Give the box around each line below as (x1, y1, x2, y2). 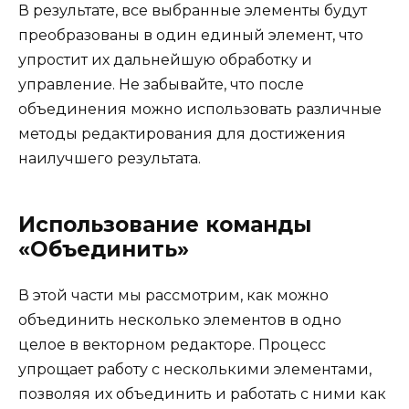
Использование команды (18, 211, 311, 237)
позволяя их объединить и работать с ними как (18, 384, 386, 403)
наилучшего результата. (18, 149, 201, 167)
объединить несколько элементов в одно (18, 310, 341, 329)
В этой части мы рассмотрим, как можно (18, 286, 329, 304)
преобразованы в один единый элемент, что (18, 26, 363, 44)
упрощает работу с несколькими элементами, (18, 360, 372, 378)
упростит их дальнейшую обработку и (18, 50, 312, 68)
